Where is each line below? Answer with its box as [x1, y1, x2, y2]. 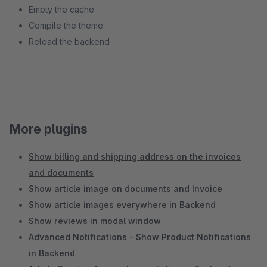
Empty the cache [29, 4, 94, 14]
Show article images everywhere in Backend [29, 200, 216, 210]
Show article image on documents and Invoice [29, 184, 222, 194]
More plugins [10, 122, 88, 136]
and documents [29, 167, 94, 178]
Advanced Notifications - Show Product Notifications [29, 232, 251, 242]
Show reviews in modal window [29, 216, 161, 226]
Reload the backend [29, 36, 110, 46]
